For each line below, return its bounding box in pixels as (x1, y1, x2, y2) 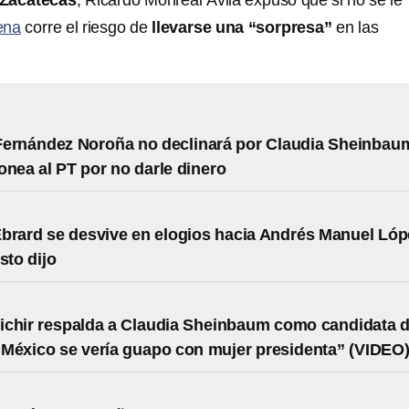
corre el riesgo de (21, 18, 152, 37)
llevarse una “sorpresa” (152, 18, 332, 37)
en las (331, 18, 379, 37)
